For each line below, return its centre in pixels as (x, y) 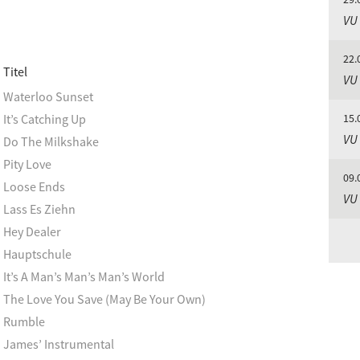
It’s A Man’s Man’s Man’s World (84, 276)
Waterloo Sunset (48, 96)
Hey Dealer (32, 231)
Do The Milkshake (51, 141)
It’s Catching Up (45, 119)
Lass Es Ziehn (39, 209)
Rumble (24, 321)
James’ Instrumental (59, 344)
